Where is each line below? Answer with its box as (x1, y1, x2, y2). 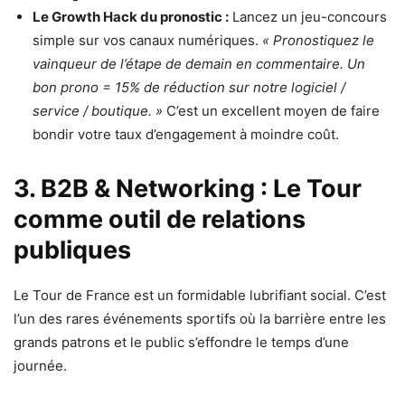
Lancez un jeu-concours (229, 8, 387, 26)
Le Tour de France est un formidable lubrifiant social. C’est (14, 287, 386, 305)
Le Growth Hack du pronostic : (33, 8, 229, 26)
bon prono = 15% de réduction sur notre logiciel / (33, 79, 345, 97)
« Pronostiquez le (262, 32, 374, 50)
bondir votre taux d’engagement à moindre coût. (33, 126, 339, 144)
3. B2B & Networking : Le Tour (14, 174, 362, 204)
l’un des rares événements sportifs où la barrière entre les (14, 310, 386, 328)
